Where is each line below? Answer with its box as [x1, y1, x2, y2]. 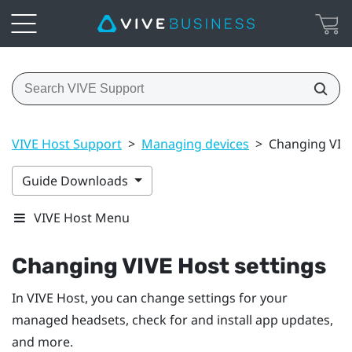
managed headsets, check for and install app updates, [12, 310, 333, 328]
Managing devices [141, 134, 249, 152]
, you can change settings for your [85, 288, 288, 306]
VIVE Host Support [12, 134, 122, 152]
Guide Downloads [22, 171, 131, 189]
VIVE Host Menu [34, 208, 130, 226]
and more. [12, 332, 73, 350]
